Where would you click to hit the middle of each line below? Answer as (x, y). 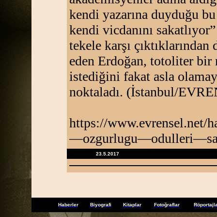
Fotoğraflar (167, 205)
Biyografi (101, 205)
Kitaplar (132, 205)
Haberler (68, 205)
